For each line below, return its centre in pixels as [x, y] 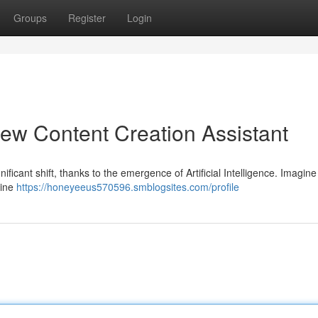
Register [87, 18]
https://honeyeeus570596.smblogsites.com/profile [128, 187]
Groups [30, 18]
